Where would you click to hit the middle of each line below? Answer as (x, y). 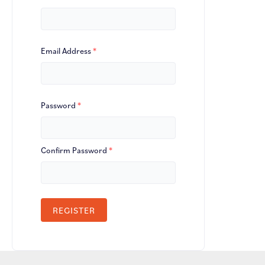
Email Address (67, 51)
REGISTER (74, 210)
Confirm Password (75, 150)
